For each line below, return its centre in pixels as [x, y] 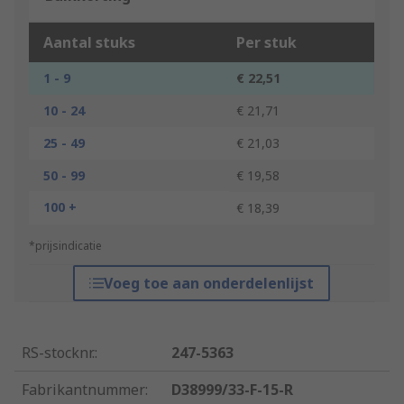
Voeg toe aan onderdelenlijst [209, 284]
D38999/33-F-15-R [233, 390]
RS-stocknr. [58, 353]
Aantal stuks [89, 43]
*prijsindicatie [65, 246]
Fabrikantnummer [83, 390]
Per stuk [266, 43]
